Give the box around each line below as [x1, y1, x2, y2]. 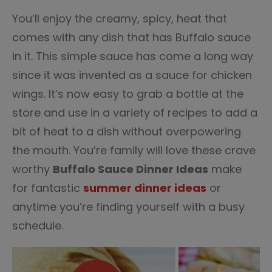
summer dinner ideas [83, 180, 206, 195]
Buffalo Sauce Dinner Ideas [53, 161, 208, 177]
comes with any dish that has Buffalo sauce [12, 30, 251, 45]
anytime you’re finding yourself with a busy [12, 199, 245, 214]
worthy [12, 161, 53, 177]
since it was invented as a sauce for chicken [12, 67, 252, 83]
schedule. [12, 218, 63, 233]
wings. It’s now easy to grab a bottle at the [12, 86, 243, 101]
